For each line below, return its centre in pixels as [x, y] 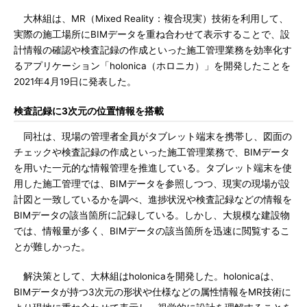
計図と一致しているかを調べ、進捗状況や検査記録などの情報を [153, 199]
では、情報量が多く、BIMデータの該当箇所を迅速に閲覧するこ [152, 231]
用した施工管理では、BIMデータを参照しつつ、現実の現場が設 [152, 184]
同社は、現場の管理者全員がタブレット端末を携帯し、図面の [153, 136]
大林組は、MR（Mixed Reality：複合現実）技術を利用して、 [151, 19]
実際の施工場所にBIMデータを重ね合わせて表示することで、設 [152, 34]
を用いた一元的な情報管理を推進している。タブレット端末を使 [153, 168]
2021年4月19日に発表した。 [75, 82]
